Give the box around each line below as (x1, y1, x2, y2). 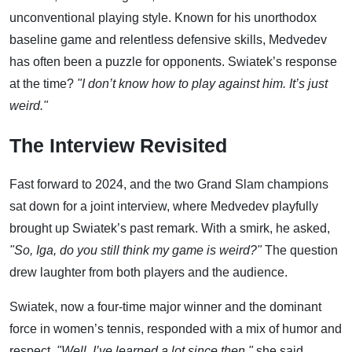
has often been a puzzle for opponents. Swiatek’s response (9, 54, 337, 68)
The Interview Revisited (9, 134, 227, 156)
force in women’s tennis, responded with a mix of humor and (9, 321, 342, 335)
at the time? (9, 76, 77, 90)
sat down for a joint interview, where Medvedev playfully (9, 199, 318, 213)
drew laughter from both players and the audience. (9, 265, 288, 279)
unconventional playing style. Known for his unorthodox (9, 10, 317, 24)
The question (262, 243, 338, 257)
